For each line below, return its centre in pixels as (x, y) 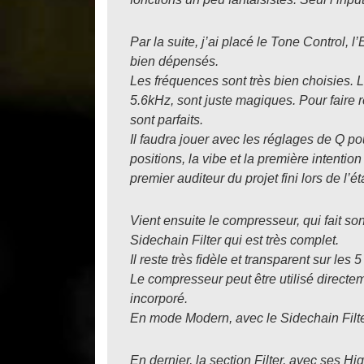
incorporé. (159, 299)
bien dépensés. (174, 61)
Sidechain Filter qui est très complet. (234, 240)
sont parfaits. (167, 120)
